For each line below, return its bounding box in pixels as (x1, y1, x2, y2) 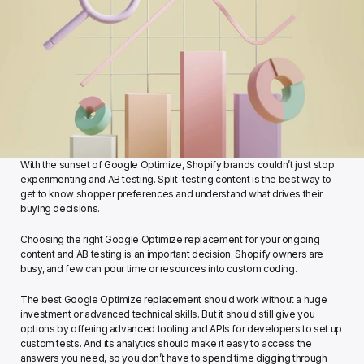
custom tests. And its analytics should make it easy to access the (20, 337, 312, 349)
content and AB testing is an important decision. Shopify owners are (20, 248, 323, 260)
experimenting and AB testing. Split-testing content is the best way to (20, 173, 331, 185)
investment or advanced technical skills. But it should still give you (20, 308, 315, 320)
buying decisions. (20, 202, 102, 214)
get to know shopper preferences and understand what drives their (20, 188, 323, 200)
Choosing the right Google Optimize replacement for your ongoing (20, 233, 320, 245)
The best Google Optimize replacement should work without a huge (20, 293, 327, 305)
